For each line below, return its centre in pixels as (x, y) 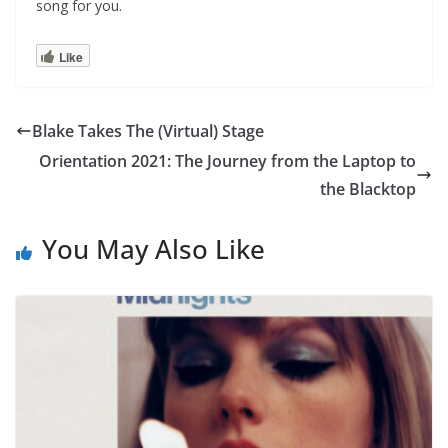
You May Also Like (153, 248)
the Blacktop (368, 188)
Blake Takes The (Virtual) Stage (148, 130)
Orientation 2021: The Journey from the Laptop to (227, 160)
